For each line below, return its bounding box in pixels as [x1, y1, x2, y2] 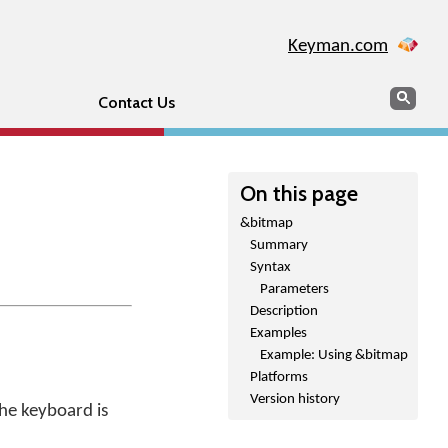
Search [389, 86, 435, 105]
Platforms [250, 370, 308, 385]
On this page [240, 180, 358, 206]
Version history [250, 392, 340, 407]
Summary [250, 238, 308, 253]
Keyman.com [288, 37, 388, 56]
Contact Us [97, 93, 175, 112]
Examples [250, 326, 307, 341]
